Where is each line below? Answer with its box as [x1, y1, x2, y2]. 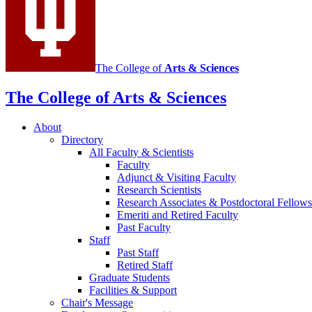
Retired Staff [117, 258, 173, 271]
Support [139, 283, 177, 296]
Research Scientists [117, 183, 201, 196]
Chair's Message [61, 296, 133, 309]
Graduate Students [89, 271, 170, 283]
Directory [61, 133, 103, 146]
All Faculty [89, 146, 141, 158]
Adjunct [117, 171, 155, 183]
